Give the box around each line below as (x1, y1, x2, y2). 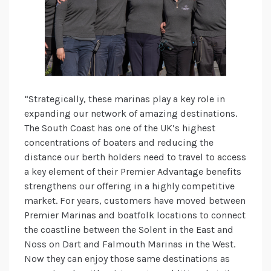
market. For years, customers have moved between (24, 195, 246, 207)
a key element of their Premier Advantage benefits (24, 166, 241, 178)
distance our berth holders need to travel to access (24, 151, 246, 163)
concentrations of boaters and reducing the (24, 137, 214, 149)
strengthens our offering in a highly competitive (24, 180, 235, 192)
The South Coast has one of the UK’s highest (24, 122, 215, 134)
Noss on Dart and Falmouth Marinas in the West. (24, 238, 235, 250)
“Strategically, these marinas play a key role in (24, 93, 225, 105)
